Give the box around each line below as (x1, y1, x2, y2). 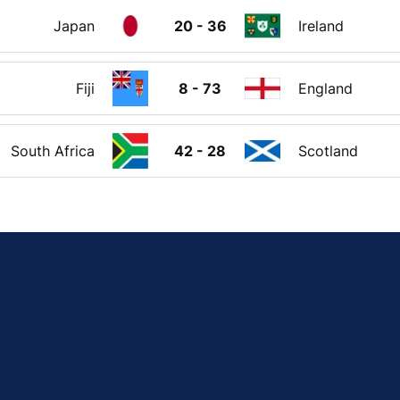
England (298, 79, 353, 97)
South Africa (11, 141, 95, 160)
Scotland (298, 141, 358, 160)
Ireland (298, 16, 344, 35)
